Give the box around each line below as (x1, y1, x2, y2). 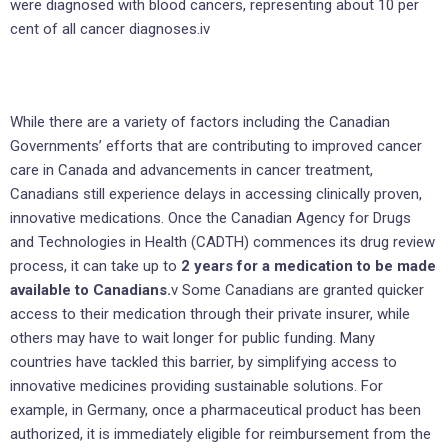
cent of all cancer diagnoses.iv (10, 20, 210, 39)
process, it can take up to (10, 257, 181, 276)
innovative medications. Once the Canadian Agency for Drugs (10, 209, 411, 228)
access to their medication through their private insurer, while (10, 305, 410, 324)
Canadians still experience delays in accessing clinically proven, (10, 185, 422, 204)
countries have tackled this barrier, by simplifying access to (10, 353, 397, 372)
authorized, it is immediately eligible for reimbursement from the (10, 425, 431, 444)
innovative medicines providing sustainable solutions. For (10, 377, 383, 396)
